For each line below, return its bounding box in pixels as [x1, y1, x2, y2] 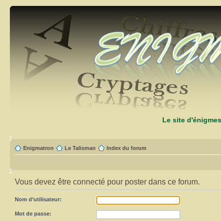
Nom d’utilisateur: [15, 196, 62, 202]
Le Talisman [65, 145, 96, 151]
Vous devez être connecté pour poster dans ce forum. [15, 178, 200, 186]
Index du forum [107, 145, 147, 151]
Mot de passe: [15, 211, 51, 217]
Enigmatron [23, 145, 54, 151]
